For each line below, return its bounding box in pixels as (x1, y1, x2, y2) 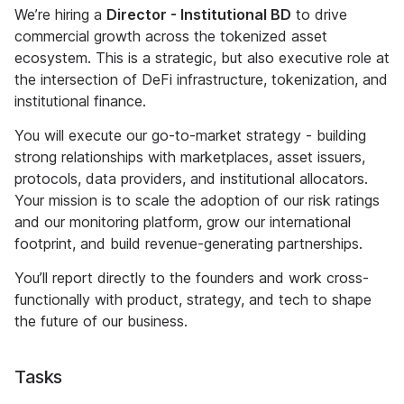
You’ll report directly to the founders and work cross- (14, 269, 369, 287)
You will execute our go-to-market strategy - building (14, 126, 366, 144)
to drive (291, 5, 347, 23)
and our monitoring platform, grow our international (14, 213, 351, 231)
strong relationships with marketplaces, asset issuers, (14, 148, 365, 166)
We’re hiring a (14, 5, 106, 23)
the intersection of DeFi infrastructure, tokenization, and (14, 70, 388, 88)
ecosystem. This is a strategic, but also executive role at (14, 49, 390, 67)
